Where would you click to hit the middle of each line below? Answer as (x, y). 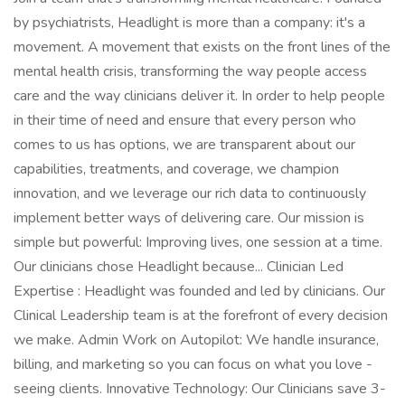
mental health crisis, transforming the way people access (190, 71)
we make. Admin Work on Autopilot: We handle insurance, (196, 340)
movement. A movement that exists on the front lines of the (202, 47)
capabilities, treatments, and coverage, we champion (176, 169)
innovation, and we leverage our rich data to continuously (190, 193)
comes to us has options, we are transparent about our (184, 145)
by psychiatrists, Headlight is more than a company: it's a (189, 23)
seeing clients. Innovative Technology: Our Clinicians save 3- (200, 389)
